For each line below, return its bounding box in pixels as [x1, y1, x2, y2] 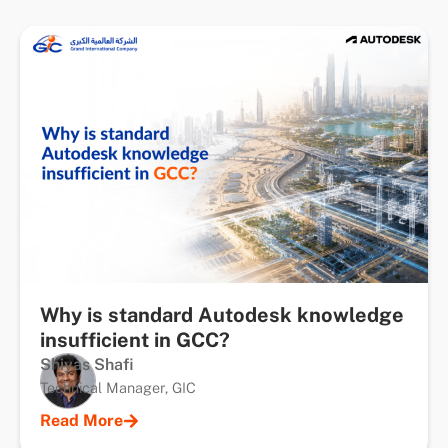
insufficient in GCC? [40, 328, 230, 353]
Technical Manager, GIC [40, 379, 196, 397]
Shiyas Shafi [40, 355, 133, 375]
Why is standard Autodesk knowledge [40, 303, 404, 328]
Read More [40, 411, 123, 431]
